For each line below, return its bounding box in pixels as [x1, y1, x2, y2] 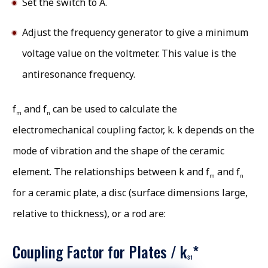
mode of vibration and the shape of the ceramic [13, 144, 224, 158]
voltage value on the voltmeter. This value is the [22, 47, 236, 60]
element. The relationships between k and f [13, 165, 209, 179]
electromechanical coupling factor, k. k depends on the [13, 123, 254, 137]
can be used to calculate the [50, 102, 177, 116]
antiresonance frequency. [22, 68, 135, 81]
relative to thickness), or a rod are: [13, 207, 166, 221]
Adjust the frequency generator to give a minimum [22, 26, 248, 39]
